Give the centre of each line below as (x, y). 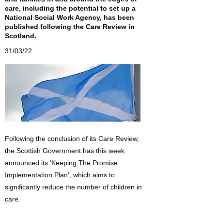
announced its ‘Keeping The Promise (61, 163)
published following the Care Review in (70, 27)
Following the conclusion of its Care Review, (72, 139)
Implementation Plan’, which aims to (60, 175)
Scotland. (21, 36)
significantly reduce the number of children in (73, 187)
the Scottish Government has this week (65, 151)
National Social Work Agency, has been (70, 17)
